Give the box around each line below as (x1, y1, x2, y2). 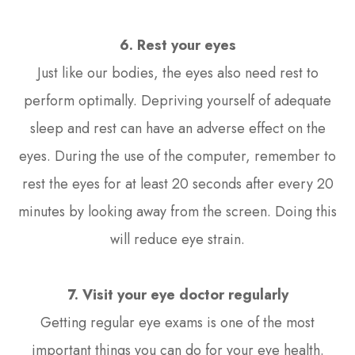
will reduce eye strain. (110, 228, 245, 250)
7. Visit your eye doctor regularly (67, 284, 288, 305)
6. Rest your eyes (119, 34, 236, 55)
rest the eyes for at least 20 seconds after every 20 (21, 173, 334, 194)
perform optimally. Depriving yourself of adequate (24, 90, 331, 111)
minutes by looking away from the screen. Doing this (18, 200, 337, 222)
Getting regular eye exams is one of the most (40, 311, 315, 333)
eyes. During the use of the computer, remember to (19, 145, 336, 166)
